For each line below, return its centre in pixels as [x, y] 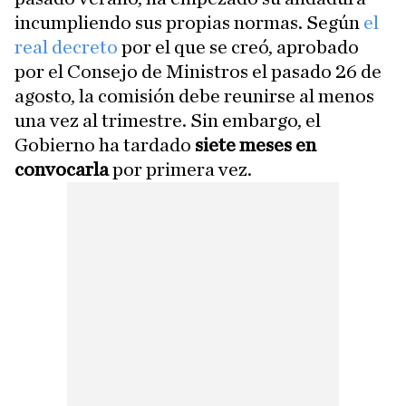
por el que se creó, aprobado [238, 47]
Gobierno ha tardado [103, 145]
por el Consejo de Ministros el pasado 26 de [198, 72]
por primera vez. [180, 169]
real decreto [66, 47]
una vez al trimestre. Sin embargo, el [168, 121]
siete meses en [254, 145]
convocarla [62, 169]
